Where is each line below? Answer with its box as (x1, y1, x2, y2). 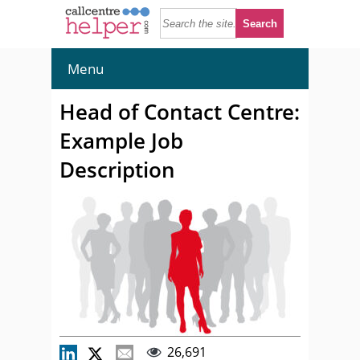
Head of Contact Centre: (59, 97, 300, 126)
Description (59, 155, 175, 184)
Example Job (59, 126, 183, 155)
